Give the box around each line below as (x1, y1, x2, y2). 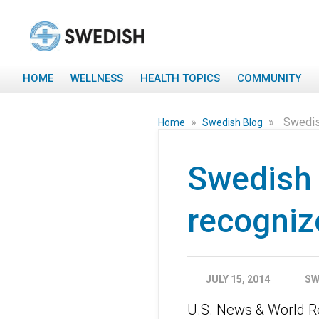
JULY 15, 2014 (206, 273, 270, 285)
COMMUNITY (237, 72, 301, 85)
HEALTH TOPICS (140, 72, 220, 85)
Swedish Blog (202, 117, 265, 128)
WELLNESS (70, 72, 123, 85)
